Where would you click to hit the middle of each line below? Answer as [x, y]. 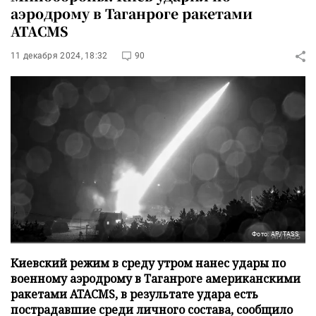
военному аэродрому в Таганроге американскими [156, 278]
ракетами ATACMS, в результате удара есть [134, 294]
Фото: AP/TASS [275, 234]
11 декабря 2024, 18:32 [59, 56]
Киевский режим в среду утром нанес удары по [148, 263]
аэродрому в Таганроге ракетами [132, 13]
